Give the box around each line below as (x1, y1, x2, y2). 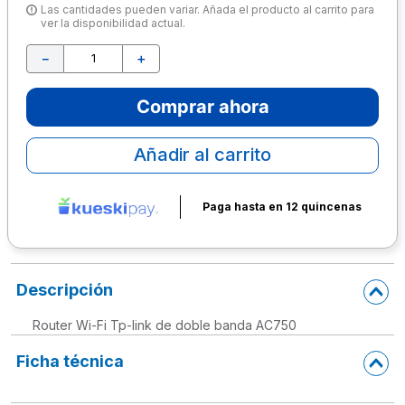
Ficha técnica (16, 351, 124, 371)
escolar (52, 20, 90, 37)
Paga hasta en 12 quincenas (202, 200, 362, 214)
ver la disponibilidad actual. (41, 15, 185, 30)
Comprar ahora (136, 95, 269, 118)
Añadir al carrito (134, 143, 271, 165)
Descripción (16, 279, 113, 299)
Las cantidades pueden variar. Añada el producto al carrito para (41, 2, 374, 16)
